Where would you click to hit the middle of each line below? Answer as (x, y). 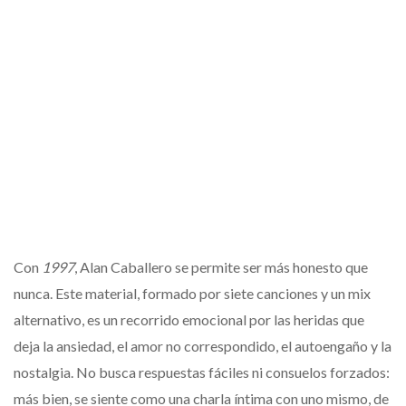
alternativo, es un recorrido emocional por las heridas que (189, 319)
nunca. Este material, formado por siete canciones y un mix (192, 293)
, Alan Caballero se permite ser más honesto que (221, 266)
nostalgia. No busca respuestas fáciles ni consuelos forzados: (202, 372)
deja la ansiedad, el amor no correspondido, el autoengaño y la (203, 345)
